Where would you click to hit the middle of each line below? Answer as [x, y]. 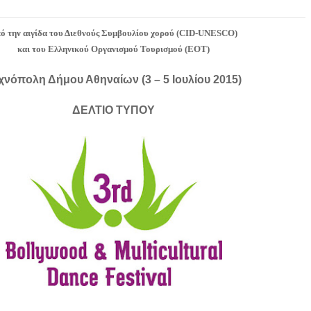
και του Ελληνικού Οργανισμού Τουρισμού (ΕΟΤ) [114, 49]
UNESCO [217, 33]
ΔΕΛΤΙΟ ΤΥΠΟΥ [114, 110]
